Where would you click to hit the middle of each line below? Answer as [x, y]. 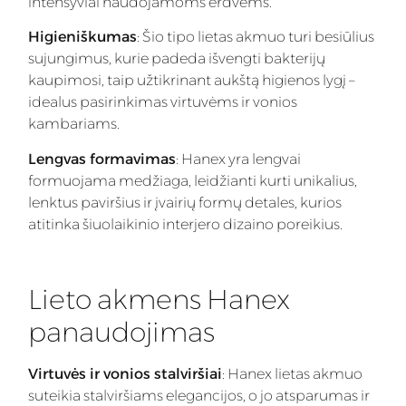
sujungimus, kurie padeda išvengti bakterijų [177, 59]
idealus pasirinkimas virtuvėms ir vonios [163, 102]
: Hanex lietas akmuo [292, 373]
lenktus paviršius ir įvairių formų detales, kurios [185, 202]
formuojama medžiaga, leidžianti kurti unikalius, [193, 180]
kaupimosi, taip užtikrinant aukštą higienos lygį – [191, 81]
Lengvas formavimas [102, 159]
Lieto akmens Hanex [159, 299]
